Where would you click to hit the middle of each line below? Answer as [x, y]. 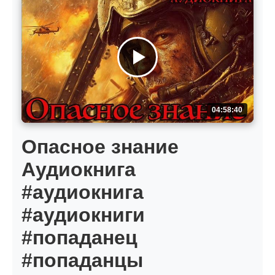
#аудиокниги [83, 215]
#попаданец [79, 238]
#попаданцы [82, 261]
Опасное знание [100, 147]
